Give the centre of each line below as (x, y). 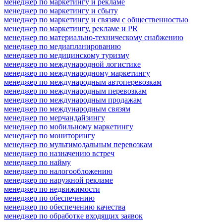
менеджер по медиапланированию (62, 46)
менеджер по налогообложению (58, 171)
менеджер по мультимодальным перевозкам (78, 144)
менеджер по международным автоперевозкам (83, 82)
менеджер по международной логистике (72, 64)
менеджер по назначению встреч (59, 153)
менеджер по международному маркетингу (77, 73)
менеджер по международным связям (67, 109)
